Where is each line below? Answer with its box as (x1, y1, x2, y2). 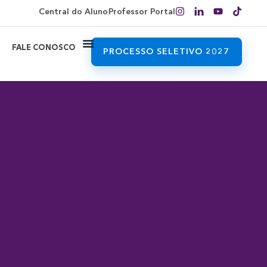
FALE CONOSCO (12, 44, 76, 52)
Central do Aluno (39, 8, 108, 16)
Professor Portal (108, 8, 175, 16)
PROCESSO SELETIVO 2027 (103, 48, 230, 56)
